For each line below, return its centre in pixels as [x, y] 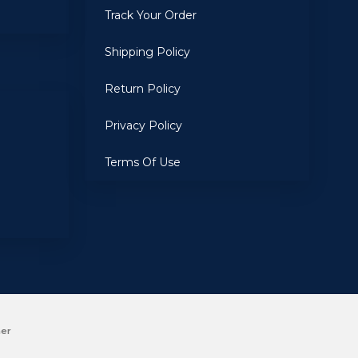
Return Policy [143, 89]
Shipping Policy [148, 52]
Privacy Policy [144, 125]
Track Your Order [151, 15]
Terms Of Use [143, 162]
